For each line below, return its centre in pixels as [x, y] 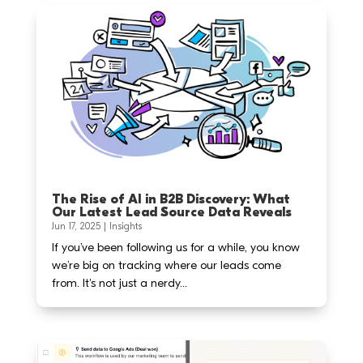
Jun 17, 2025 [76, 226]
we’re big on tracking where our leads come [166, 265]
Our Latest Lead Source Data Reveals [171, 212]
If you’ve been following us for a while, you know [175, 247]
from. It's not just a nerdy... [119, 283]
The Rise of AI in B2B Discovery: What [171, 199]
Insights [125, 226]
